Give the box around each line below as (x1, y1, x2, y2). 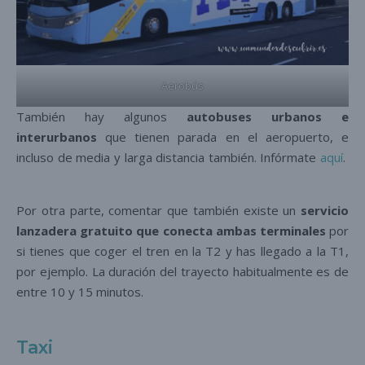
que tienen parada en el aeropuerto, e (97, 128, 349, 145)
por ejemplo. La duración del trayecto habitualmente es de (16, 262, 349, 279)
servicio (296, 201, 349, 218)
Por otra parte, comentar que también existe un (16, 201, 297, 218)
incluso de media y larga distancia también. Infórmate (16, 148, 317, 165)
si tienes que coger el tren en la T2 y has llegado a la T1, (16, 242, 349, 259)
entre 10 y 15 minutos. (16, 283, 150, 300)
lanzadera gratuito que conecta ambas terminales (16, 222, 326, 239)
